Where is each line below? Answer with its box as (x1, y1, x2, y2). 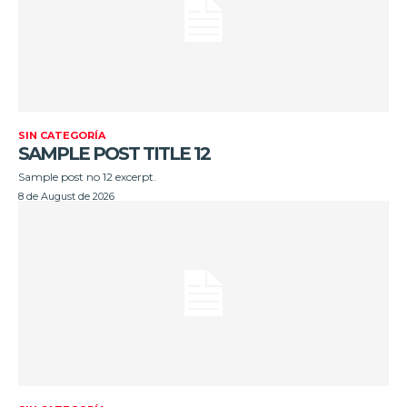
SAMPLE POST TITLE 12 (18, 142, 210, 164)
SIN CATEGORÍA (18, 128, 105, 142)
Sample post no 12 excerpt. (18, 169, 156, 184)
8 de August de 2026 (18, 189, 114, 203)
